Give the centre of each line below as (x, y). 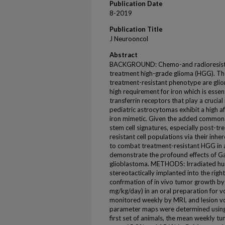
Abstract (124, 55)
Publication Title (136, 29)
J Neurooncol (129, 39)
